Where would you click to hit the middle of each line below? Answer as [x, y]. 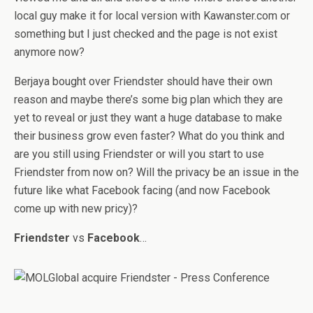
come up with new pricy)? [76, 209]
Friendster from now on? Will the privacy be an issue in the [156, 172]
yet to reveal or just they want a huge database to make [148, 118]
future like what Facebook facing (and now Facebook [142, 190]
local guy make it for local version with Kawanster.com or [152, 16]
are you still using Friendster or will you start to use [139, 154]
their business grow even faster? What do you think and [149, 136]
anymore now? [49, 52]
